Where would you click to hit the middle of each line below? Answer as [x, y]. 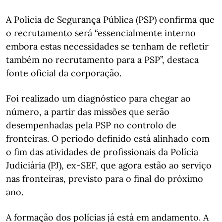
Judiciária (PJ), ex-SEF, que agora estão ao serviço [109, 165]
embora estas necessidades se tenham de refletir [107, 46]
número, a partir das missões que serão [88, 111]
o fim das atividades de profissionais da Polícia [102, 152]
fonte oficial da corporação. [64, 73]
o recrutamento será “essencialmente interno [101, 33]
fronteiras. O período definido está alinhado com [108, 138]
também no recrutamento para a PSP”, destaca [102, 59]
